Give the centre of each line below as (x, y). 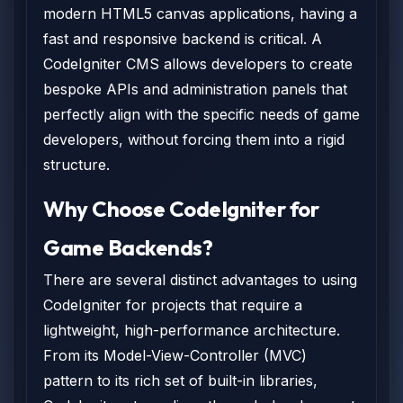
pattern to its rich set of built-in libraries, (180, 381)
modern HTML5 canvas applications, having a (200, 13)
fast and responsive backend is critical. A (183, 39)
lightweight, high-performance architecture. (192, 330)
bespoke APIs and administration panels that (195, 89)
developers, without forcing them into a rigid (194, 139)
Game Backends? (128, 247)
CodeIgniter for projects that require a (173, 305)
